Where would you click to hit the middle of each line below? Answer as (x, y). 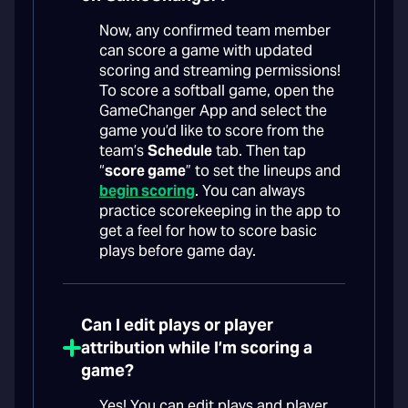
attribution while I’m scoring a (197, 348)
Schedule (180, 151)
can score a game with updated (206, 51)
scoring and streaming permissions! (220, 71)
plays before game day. (178, 251)
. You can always (250, 191)
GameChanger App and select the (213, 111)
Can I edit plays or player (177, 325)
